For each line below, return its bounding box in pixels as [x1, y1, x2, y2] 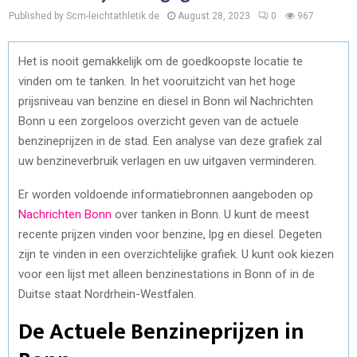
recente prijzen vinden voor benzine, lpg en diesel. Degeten [18, 226, 322, 241]
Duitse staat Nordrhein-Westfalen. [18, 286, 196, 301]
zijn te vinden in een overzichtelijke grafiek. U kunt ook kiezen [18, 246, 334, 261]
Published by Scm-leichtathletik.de [9, 10, 159, 22]
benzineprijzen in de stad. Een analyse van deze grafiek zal [18, 133, 322, 148]
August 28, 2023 [178, 10, 250, 22]
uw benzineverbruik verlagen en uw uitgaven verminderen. [18, 153, 316, 168]
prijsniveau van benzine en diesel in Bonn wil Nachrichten [18, 93, 313, 108]
